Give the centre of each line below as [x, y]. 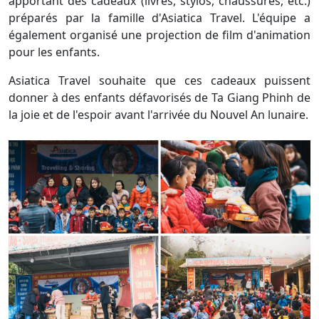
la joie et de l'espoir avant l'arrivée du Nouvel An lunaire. [158, 115]
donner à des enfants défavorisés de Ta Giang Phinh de [159, 98]
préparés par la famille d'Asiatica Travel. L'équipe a [159, 18]
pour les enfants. [54, 52]
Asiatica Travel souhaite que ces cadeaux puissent [159, 80]
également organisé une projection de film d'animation [159, 35]
